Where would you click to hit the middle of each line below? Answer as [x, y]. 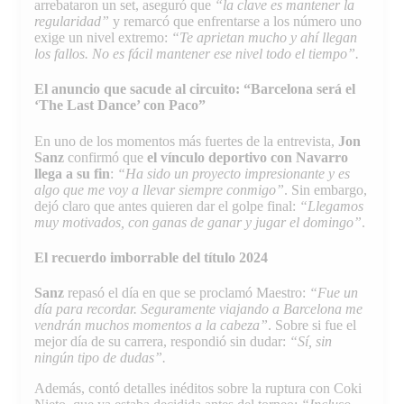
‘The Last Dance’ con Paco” [120, 106]
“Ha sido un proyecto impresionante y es [234, 173]
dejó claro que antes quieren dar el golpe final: [167, 206]
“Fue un [332, 293]
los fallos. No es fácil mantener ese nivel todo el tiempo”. [197, 54]
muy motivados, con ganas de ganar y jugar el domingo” [198, 222]
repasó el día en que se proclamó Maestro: [185, 293]
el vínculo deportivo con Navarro [248, 157]
